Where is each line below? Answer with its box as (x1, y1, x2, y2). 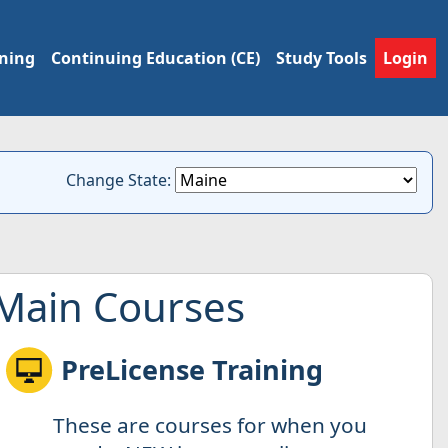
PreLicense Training (61, 351, 324, 389)
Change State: (66, 169, 175, 191)
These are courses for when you (53, 411, 368, 440)
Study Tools (276, 47, 367, 69)
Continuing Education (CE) (51, 47, 260, 69)
